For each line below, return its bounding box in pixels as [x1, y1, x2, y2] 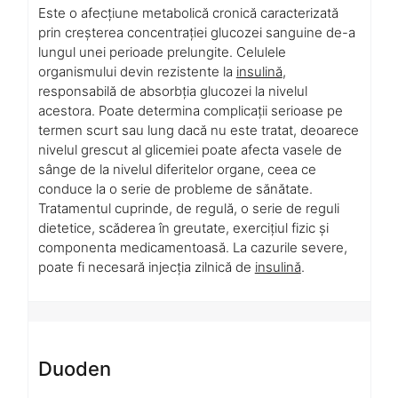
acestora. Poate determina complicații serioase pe [37, 101, 343, 119]
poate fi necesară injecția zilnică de [37, 258, 255, 275]
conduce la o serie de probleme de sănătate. [37, 179, 313, 197]
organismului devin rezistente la [37, 62, 236, 80]
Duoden [37, 357, 111, 381]
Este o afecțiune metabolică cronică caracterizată [37, 4, 338, 21]
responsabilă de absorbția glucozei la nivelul [37, 82, 307, 99]
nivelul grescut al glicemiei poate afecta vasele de [37, 140, 342, 158]
